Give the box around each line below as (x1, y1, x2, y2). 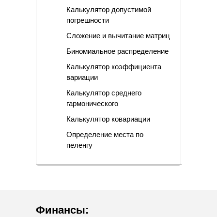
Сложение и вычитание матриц (66, 31, 170, 40)
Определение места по (66, 130, 143, 139)
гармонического (66, 99, 118, 108)
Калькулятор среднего (66, 89, 141, 97)
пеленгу (66, 141, 93, 150)
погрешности (66, 16, 109, 25)
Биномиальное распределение (66, 47, 169, 56)
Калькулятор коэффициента (66, 62, 161, 71)
